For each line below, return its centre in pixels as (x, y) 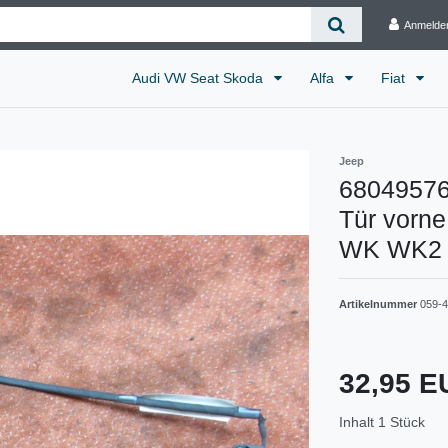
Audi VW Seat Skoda (199, 77)
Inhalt (358, 421)
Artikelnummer (379, 303)
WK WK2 (390, 248)
